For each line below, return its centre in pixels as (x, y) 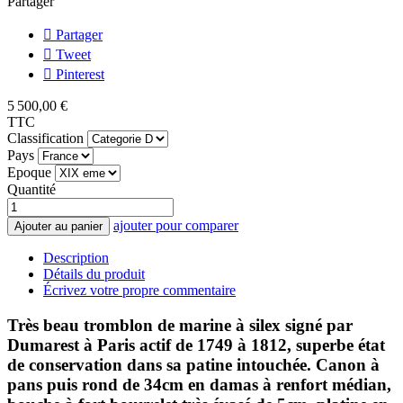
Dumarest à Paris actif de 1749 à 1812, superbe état (196, 345)
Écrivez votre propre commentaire (139, 291)
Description (76, 258)
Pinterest (78, 75)
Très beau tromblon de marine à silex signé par (180, 325)
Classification (45, 139)
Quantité (31, 190)
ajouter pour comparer (176, 226)
